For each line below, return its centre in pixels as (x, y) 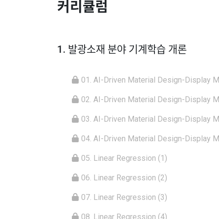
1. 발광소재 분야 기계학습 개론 (122, 50)
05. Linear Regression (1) (124, 158)
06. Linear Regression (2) (124, 178)
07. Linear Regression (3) (124, 197)
